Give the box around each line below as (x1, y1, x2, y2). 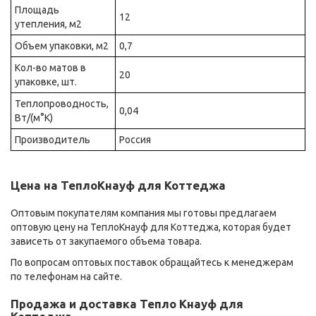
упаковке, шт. (15, 76, 77, 88)
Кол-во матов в (15, 62, 86, 74)
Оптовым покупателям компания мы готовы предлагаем (11, 207, 276, 219)
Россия (119, 134, 151, 146)
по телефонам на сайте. (11, 271, 122, 283)
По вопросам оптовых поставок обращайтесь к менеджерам (11, 257, 293, 269)
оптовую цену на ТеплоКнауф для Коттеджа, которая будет (11, 221, 291, 233)
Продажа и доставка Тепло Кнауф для (11, 297, 243, 311)
